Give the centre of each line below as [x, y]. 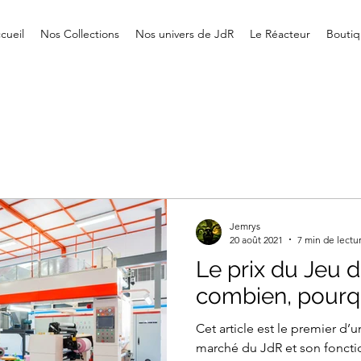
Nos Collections [79, 34]
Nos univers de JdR [184, 34]
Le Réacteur [280, 34]
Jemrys [245, 226]
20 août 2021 [256, 239]
